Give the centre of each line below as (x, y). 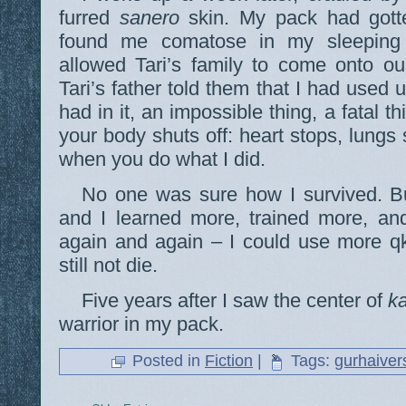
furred (89, 18)
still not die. (108, 266)
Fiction (229, 361)
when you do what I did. (162, 159)
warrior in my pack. (141, 324)
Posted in (166, 361)
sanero (149, 18)
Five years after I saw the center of (235, 301)
